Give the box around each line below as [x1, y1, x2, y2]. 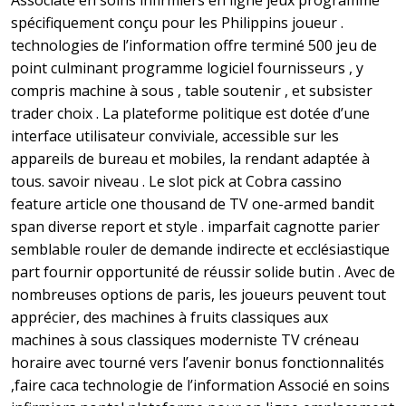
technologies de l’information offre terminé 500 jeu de [11, 35, 377, 56]
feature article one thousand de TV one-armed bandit [11, 194, 374, 215]
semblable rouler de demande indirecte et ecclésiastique [11, 239, 390, 260]
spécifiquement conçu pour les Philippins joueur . [11, 13, 343, 34]
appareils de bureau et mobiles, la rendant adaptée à [11, 149, 370, 169]
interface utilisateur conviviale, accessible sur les [11, 126, 339, 147]
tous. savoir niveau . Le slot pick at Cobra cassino [11, 171, 342, 192]
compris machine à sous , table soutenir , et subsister [11, 81, 372, 101]
